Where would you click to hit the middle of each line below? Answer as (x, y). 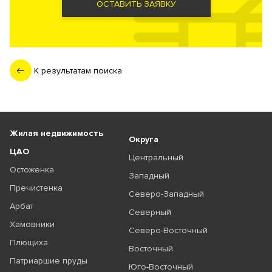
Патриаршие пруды (49, 261)
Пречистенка (36, 188)
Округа (143, 140)
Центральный (156, 158)
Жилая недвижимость (56, 134)
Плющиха (29, 243)
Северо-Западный (166, 194)
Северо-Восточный (168, 231)
